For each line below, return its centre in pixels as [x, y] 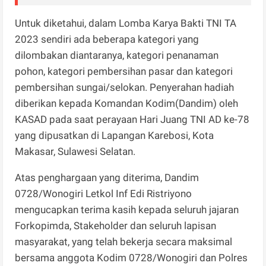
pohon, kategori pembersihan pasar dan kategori [124, 71]
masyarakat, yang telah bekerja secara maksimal [124, 241]
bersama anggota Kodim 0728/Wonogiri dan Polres [132, 257]
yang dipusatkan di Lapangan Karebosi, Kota [115, 135]
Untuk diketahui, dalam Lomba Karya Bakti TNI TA [126, 23]
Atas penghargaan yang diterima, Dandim [107, 177]
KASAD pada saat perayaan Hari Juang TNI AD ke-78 [132, 119]
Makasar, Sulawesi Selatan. [75, 151]
